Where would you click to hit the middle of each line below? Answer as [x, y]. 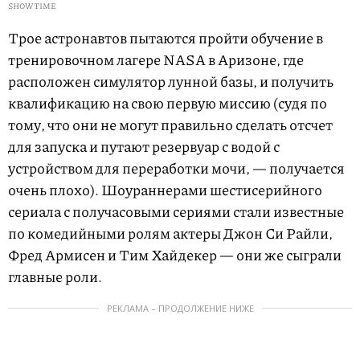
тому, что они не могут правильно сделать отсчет [170, 124]
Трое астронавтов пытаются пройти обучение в [166, 37]
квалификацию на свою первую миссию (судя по [168, 102]
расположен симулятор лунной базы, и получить [171, 81]
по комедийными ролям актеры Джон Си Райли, [170, 233]
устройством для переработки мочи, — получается [176, 168]
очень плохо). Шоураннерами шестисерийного [165, 189]
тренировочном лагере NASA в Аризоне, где [156, 59]
